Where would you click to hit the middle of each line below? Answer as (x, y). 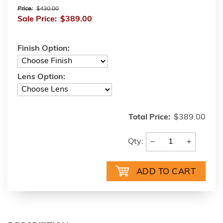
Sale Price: (37, 19)
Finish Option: (44, 49)
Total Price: (149, 117)
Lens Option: (41, 77)
